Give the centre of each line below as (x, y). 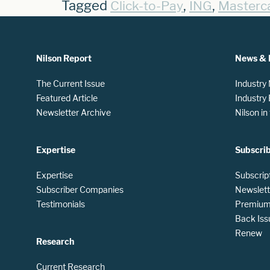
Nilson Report (64, 58)
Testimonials (61, 204)
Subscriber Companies (80, 189)
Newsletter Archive (74, 112)
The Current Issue (71, 83)
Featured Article (67, 98)
